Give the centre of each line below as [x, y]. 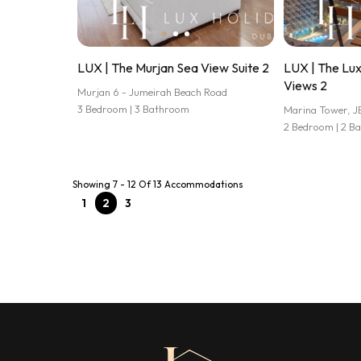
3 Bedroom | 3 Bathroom [133, 109]
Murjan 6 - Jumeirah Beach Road [152, 92]
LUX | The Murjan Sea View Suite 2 [173, 68]
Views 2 [306, 85]
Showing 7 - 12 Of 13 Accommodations [158, 184]
